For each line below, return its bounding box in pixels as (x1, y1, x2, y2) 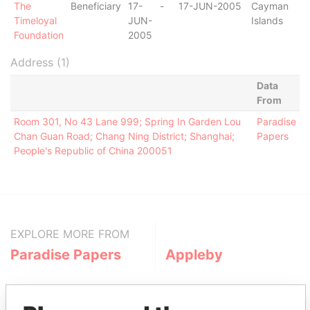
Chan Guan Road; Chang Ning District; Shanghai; (13, 130, 235, 142)
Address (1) (10, 55, 70, 69)
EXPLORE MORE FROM (10, 227, 129, 241)
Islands (250, 15, 283, 26)
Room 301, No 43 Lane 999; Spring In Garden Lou (13, 116, 241, 127)
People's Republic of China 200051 (13, 145, 172, 156)
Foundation (13, 29, 64, 41)
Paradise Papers (10, 246, 121, 263)
